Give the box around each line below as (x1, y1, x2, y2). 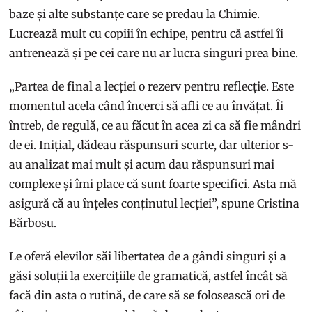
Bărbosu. (9, 215, 60, 230)
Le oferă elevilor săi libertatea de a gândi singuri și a (9, 249, 287, 263)
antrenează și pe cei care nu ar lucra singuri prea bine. (9, 45, 302, 60)
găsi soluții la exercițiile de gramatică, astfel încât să (9, 268, 288, 283)
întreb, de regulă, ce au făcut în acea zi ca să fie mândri (9, 118, 302, 132)
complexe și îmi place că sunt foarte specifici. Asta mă (9, 176, 297, 191)
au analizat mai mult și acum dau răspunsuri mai (9, 157, 275, 171)
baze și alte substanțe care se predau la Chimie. (9, 6, 260, 21)
